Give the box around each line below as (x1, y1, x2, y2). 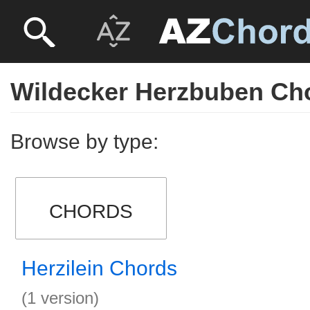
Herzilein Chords (21, 257, 177, 280)
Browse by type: (10, 130, 158, 153)
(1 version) (21, 289, 99, 307)
